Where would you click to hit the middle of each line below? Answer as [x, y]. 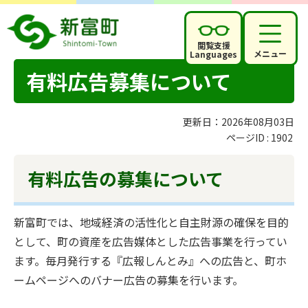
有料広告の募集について [125, 178]
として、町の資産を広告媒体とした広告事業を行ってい [151, 241]
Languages [213, 54]
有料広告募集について [129, 81]
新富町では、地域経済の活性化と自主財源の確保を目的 [151, 222]
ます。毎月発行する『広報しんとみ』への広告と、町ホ [150, 261]
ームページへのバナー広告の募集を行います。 [129, 280]
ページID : [249, 137]
